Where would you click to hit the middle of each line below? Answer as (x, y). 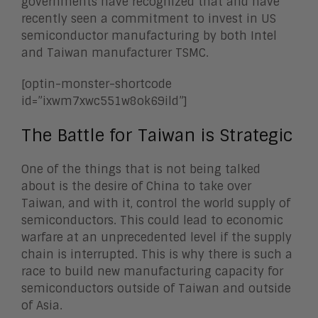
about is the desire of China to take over (136, 186)
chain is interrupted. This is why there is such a (157, 254)
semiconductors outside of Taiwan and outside (156, 289)
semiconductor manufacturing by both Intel (149, 36)
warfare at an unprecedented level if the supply (157, 237)
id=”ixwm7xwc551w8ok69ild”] (104, 101)
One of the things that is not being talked (141, 169)
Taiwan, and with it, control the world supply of (156, 203)
